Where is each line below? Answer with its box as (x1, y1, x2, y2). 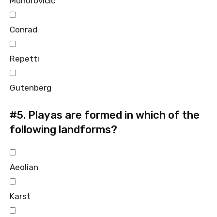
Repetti (10, 53, 39, 63)
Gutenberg (10, 82, 51, 93)
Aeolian (10, 162, 38, 172)
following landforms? (10, 123, 117, 136)
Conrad (10, 24, 37, 34)
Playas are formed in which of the (26, 108, 200, 122)
